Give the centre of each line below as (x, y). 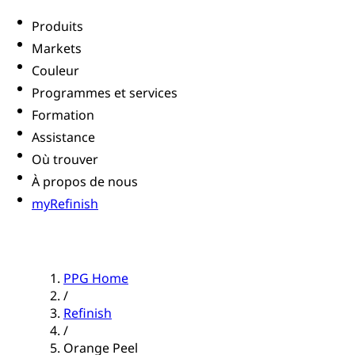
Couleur (55, 71)
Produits (57, 27)
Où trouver (65, 160)
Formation (63, 115)
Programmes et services (105, 93)
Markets (57, 49)
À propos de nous (85, 182)
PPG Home (96, 279)
